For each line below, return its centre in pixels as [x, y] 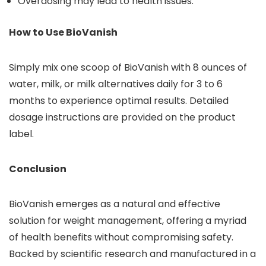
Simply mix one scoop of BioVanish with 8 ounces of [128, 67]
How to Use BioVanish [63, 32]
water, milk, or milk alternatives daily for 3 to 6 [116, 84]
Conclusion [38, 169]
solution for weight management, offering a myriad [128, 221]
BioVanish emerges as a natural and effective [115, 204]
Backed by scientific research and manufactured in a [132, 254]
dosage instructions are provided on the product [122, 117]
